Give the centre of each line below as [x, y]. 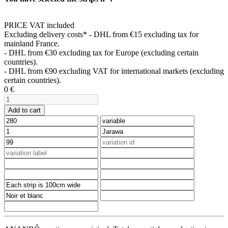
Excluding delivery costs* [46, 34]
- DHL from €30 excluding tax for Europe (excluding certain [101, 52]
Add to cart [24, 110]
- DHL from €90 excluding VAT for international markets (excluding [114, 71]
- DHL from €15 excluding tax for [144, 34]
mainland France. [32, 43]
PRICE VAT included [39, 25]
